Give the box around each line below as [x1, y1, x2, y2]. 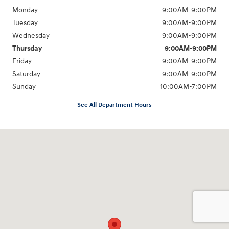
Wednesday [12, 31, 50, 40]
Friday [12, 56, 32, 65]
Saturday [12, 69, 40, 78]
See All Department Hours [77, 101, 152, 109]
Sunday [12, 82, 36, 91]
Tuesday [12, 18, 38, 27]
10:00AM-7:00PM [160, 82, 217, 91]
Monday [12, 5, 38, 14]
